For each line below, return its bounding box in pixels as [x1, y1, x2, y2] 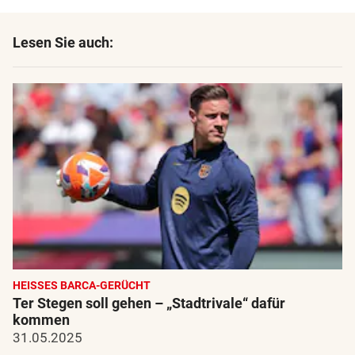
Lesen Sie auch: [13, 34, 113, 52]
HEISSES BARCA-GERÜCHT [13, 278, 151, 292]
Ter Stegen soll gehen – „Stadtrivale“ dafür [13, 294, 285, 311]
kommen [13, 311, 70, 328]
